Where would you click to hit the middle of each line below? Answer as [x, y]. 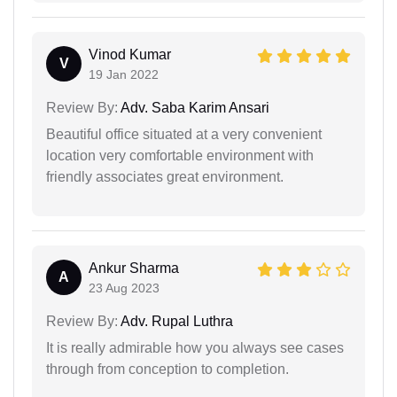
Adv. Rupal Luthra [175, 321]
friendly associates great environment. [165, 176]
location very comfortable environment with [180, 155]
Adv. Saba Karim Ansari [194, 107]
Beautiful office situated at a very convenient [184, 134]
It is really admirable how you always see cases [195, 347]
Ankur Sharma [134, 268]
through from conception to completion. [167, 369]
